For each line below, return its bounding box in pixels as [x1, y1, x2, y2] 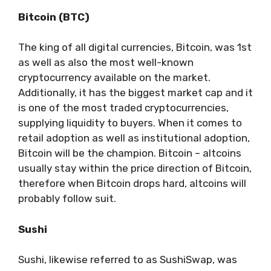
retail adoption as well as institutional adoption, [18, 132, 250, 144]
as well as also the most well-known [18, 56, 194, 68]
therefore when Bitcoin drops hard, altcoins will [18, 177, 246, 189]
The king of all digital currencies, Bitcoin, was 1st [18, 41, 252, 53]
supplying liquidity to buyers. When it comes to [18, 117, 242, 129]
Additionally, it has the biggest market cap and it [18, 87, 253, 99]
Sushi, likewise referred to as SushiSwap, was [18, 253, 237, 266]
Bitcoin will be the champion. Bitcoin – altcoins [18, 147, 241, 159]
